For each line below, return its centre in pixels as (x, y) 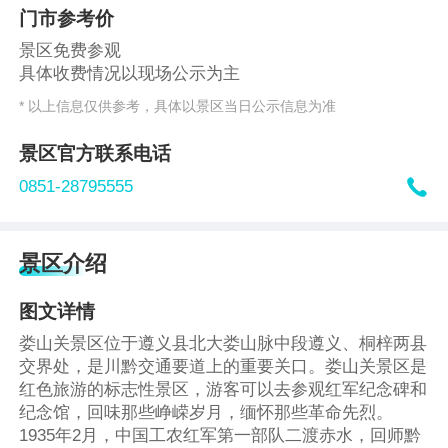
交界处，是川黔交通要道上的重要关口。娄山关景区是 (223, 367)
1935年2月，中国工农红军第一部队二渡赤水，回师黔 (220, 436)
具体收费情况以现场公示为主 (130, 74)
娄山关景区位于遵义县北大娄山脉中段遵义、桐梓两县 (223, 344)
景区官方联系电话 (95, 153)
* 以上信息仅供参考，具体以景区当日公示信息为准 (178, 105)
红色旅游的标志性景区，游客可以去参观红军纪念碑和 (223, 390)
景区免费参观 (70, 51)
